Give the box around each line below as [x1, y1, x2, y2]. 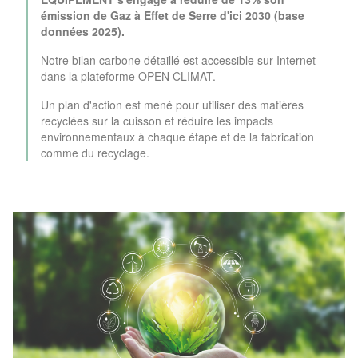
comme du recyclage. [41, 144, 149, 161]
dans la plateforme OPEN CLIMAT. [41, 67, 219, 84]
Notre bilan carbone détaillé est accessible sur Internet [41, 51, 316, 68]
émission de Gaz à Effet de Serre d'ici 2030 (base [41, 6, 304, 23]
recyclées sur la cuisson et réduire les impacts [41, 112, 273, 129]
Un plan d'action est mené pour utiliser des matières [41, 96, 304, 113]
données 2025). [41, 22, 125, 39]
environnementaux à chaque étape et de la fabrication [41, 128, 314, 145]
